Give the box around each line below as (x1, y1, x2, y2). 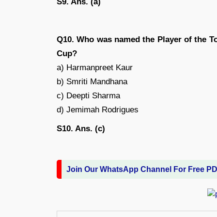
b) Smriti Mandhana (57, 77, 127, 86)
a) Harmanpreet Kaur (57, 62, 133, 72)
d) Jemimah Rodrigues (57, 105, 139, 114)
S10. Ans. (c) (57, 124, 105, 133)
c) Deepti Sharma (57, 91, 120, 100)
